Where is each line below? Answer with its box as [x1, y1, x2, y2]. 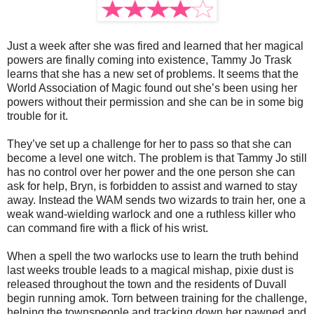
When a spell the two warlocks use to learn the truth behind [7, 250, 299, 262]
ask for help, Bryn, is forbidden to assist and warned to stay [7, 179, 297, 192]
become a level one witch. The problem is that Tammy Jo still [7, 151, 307, 164]
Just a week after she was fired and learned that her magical [7, 39, 303, 52]
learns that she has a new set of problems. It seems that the [7, 67, 299, 80]
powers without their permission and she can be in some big [7, 95, 303, 108]
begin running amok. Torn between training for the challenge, [7, 292, 307, 304]
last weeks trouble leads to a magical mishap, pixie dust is [7, 264, 294, 276]
